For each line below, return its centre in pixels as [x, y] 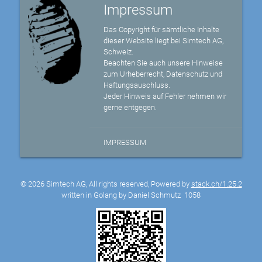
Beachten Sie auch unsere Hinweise [163, 63]
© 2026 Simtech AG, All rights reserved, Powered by [106, 184]
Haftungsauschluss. [137, 85]
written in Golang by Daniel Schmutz [123, 195]
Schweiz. [119, 52]
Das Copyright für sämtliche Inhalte [162, 30]
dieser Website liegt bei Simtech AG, [164, 41]
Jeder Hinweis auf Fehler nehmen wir [165, 96]
